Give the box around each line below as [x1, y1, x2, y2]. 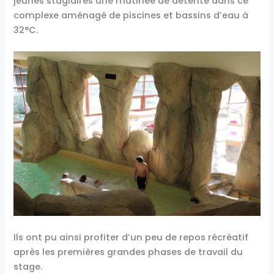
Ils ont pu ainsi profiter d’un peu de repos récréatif [13, 231, 249, 244]
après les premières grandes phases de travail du [13, 246, 243, 259]
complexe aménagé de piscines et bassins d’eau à [13, 9, 249, 21]
